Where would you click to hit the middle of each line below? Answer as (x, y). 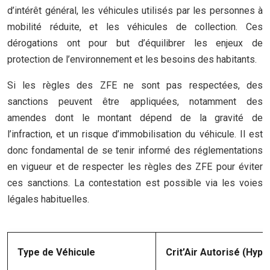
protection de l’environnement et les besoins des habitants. (132, 59)
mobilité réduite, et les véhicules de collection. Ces (135, 27)
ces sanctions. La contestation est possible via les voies (135, 183)
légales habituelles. (48, 199)
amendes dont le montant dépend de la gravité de (135, 118)
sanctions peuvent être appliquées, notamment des (135, 102)
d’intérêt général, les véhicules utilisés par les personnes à (135, 11)
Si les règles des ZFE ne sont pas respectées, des (135, 85)
